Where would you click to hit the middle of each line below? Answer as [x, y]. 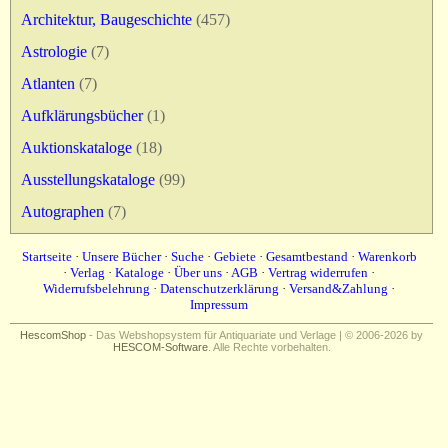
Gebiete [234, 256]
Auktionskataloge [76, 147]
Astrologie [54, 51]
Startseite [46, 256]
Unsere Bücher [121, 256]
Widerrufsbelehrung [96, 288]
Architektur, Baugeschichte [106, 19]
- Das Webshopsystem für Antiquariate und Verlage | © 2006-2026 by [254, 335]
